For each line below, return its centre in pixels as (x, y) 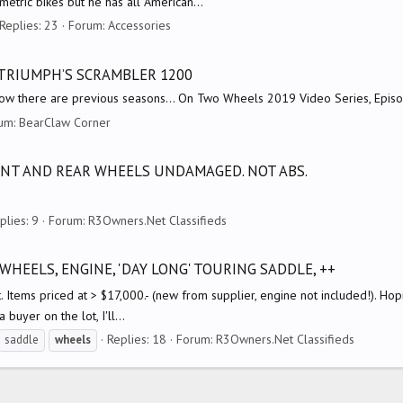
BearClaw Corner (65, 122)
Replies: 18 (137, 340)
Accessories (139, 26)
